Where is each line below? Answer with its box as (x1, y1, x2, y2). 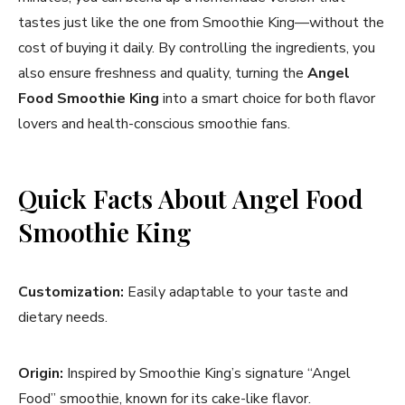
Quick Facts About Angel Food (18, 181, 363, 215)
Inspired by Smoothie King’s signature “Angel (63, 363, 351, 383)
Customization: (18, 281, 124, 302)
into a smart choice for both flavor (159, 88, 375, 108)
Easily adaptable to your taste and (124, 281, 348, 302)
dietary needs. (18, 306, 108, 327)
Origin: (18, 363, 63, 383)
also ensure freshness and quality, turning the (18, 62, 307, 83)
